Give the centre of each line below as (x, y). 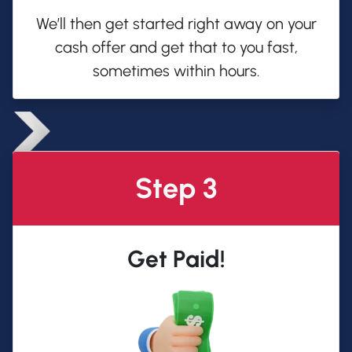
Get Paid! (176, 259)
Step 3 (176, 189)
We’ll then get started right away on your (176, 24)
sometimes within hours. (176, 71)
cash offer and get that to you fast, (176, 48)
